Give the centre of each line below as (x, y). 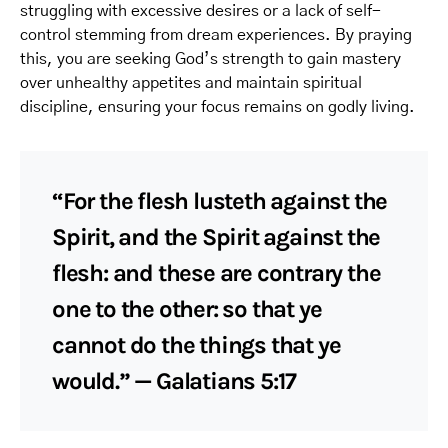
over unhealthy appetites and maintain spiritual (191, 83)
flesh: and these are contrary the (216, 273)
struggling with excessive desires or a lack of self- (200, 11)
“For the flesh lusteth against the (220, 201)
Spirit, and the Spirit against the (216, 237)
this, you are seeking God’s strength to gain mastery (210, 59)
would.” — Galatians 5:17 (174, 381)
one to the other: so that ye (187, 309)
